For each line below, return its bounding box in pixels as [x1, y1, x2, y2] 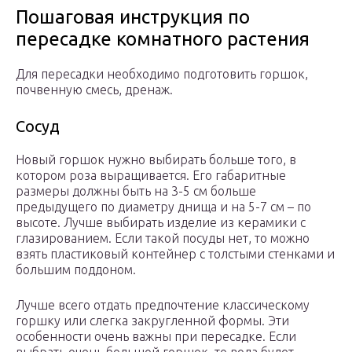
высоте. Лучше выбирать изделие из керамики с [16, 215, 306, 230]
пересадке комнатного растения [16, 28, 310, 50]
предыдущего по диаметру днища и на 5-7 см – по [16, 200, 311, 214]
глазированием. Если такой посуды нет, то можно [16, 231, 310, 246]
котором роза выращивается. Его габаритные [16, 168, 286, 183]
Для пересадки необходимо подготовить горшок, [16, 67, 308, 82]
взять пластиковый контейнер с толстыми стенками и [16, 247, 335, 262]
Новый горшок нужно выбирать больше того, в [16, 152, 296, 167]
